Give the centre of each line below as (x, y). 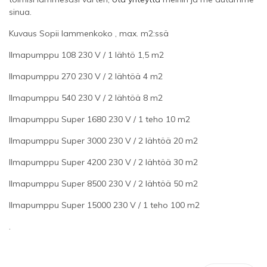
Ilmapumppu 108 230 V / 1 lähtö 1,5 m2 (86, 55)
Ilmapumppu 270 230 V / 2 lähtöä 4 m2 (86, 76)
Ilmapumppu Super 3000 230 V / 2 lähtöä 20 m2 (103, 140)
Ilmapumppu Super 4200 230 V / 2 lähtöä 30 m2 (103, 162)
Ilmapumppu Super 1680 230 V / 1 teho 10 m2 (100, 119)
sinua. (20, 12)
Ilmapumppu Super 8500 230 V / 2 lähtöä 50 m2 (103, 183)
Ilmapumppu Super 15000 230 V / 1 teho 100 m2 (104, 205)
